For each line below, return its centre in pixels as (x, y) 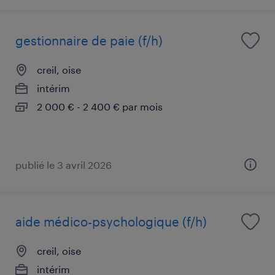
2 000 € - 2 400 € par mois (100, 106)
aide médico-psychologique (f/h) (111, 221)
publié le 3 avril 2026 (64, 165)
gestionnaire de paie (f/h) (89, 40)
